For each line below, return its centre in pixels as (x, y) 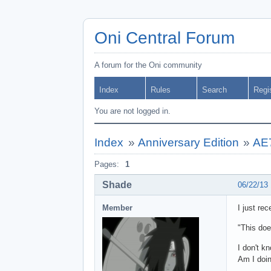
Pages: (107, 164)
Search (214, 90)
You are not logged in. (132, 111)
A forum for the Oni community (148, 65)
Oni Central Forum (165, 38)
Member (117, 207)
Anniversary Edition (188, 142)
